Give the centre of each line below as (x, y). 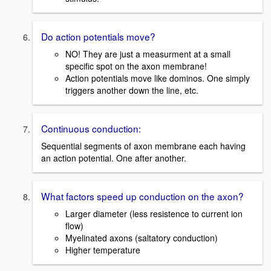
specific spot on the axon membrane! (136, 66)
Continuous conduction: (91, 129)
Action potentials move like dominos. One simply (158, 78)
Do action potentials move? (98, 37)
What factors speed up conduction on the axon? (142, 196)
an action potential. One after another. (114, 158)
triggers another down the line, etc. (132, 90)
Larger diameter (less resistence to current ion (154, 213)
